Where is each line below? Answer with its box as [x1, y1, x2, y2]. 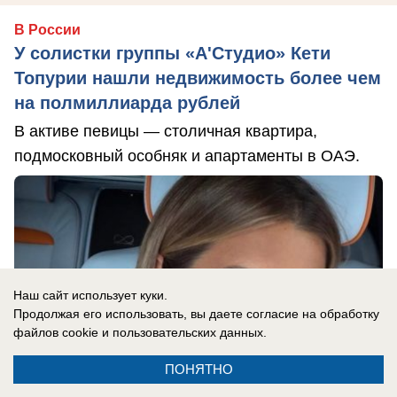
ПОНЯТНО [164, 362, 233, 377]
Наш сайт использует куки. [13, 288, 167, 302]
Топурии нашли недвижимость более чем [14, 68, 381, 89]
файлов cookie [13, 325, 98, 339]
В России [14, 22, 81, 38]
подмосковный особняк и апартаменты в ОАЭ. [14, 147, 360, 166]
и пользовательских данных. [98, 325, 267, 339]
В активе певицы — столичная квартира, [14, 122, 317, 141]
